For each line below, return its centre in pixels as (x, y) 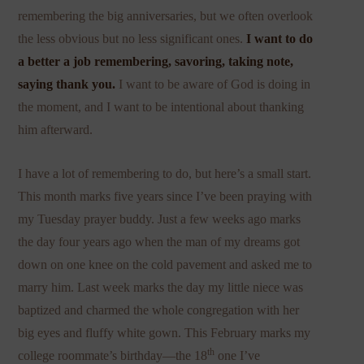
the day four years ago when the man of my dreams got (159, 241)
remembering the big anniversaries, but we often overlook (166, 15)
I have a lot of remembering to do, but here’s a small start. (165, 173)
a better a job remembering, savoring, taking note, (156, 61)
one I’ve (238, 355)
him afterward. (56, 129)
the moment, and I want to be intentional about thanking (161, 106)
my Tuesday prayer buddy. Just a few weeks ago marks (160, 219)
